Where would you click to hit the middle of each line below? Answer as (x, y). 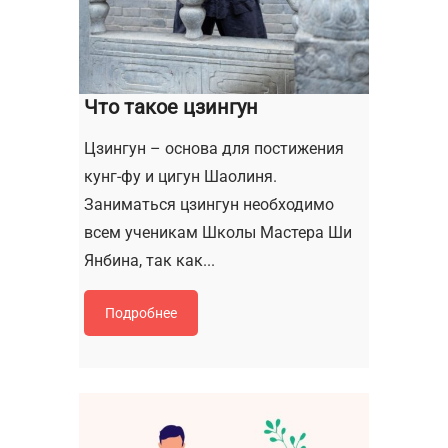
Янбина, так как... (149, 260)
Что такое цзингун (171, 106)
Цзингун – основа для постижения (214, 148)
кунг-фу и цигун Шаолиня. (180, 176)
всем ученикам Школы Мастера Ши (218, 232)
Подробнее (141, 312)
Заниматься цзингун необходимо (209, 204)
